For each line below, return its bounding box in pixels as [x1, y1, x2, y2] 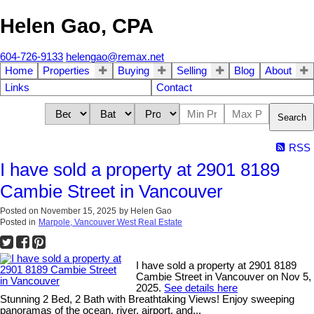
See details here [164, 282, 238, 294]
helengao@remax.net [66, 51, 164, 63]
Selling [176, 65, 207, 77]
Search [278, 111, 306, 123]
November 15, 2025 [41, 206, 116, 217]
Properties [43, 65, 90, 77]
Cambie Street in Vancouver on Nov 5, [136, 271, 312, 283]
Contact [156, 82, 192, 94]
